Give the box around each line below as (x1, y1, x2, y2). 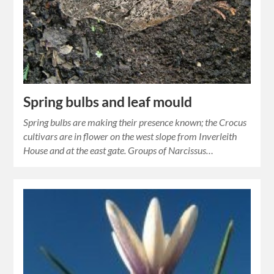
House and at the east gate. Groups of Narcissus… (23, 144, 214, 156)
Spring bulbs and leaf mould (23, 94, 193, 110)
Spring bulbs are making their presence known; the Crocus (23, 116, 247, 128)
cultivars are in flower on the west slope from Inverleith (23, 130, 237, 142)
